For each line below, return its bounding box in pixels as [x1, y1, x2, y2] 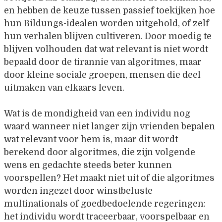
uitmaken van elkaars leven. [4, 82, 124, 93]
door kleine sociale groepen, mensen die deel [4, 69, 201, 80]
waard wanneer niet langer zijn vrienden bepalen [4, 121, 215, 132]
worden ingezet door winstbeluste [4, 186, 153, 196]
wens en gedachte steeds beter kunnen [4, 160, 172, 170]
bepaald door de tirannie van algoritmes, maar [4, 56, 202, 67]
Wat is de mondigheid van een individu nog [4, 109, 190, 119]
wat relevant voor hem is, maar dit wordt [4, 134, 178, 145]
